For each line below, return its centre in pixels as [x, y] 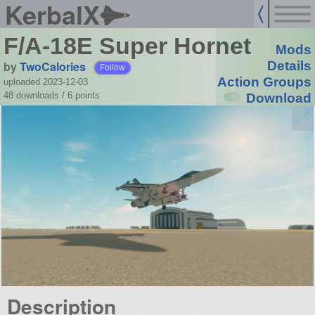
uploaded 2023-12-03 [45, 82]
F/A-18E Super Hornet [127, 46]
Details [289, 66]
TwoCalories [52, 66]
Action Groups [264, 82]
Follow [113, 67]
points [87, 95]
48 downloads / [35, 95]
